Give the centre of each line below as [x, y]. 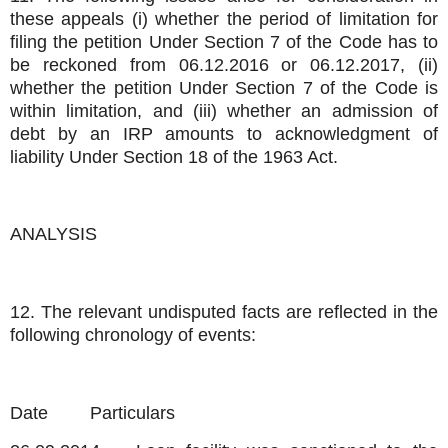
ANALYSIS [53, 234]
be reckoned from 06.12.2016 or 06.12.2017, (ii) [224, 64]
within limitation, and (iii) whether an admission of [224, 110]
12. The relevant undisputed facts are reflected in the [224, 311]
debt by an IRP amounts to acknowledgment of [224, 133]
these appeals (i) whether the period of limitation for [224, 18]
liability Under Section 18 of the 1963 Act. [174, 156]
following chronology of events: [133, 334]
